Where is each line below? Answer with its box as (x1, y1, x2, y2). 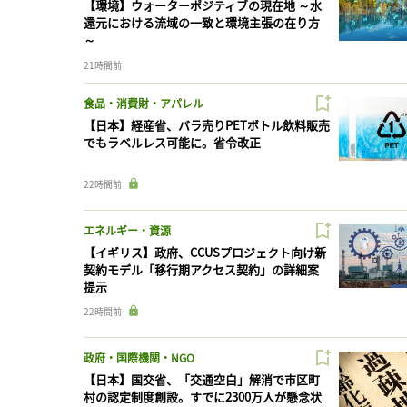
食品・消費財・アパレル (84, 95, 203, 112)
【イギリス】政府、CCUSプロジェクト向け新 (84, 243, 326, 262)
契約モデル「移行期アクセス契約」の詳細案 (84, 261, 319, 279)
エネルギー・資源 (84, 223, 171, 239)
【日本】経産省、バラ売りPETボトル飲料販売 (84, 116, 330, 134)
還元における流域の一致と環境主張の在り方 (84, 14, 320, 32)
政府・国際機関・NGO (84, 350, 194, 366)
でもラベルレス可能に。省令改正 (84, 134, 261, 152)
